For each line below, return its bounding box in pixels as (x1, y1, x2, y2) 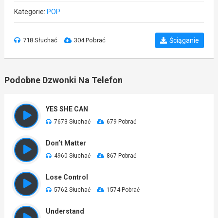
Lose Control (45, 173, 88, 181)
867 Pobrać (106, 152, 136, 159)
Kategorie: (14, 8, 47, 16)
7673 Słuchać (54, 118, 91, 125)
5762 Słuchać (54, 186, 91, 193)
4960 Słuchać (54, 152, 91, 159)
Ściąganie (169, 36, 200, 44)
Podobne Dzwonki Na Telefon (4, 75, 123, 85)
